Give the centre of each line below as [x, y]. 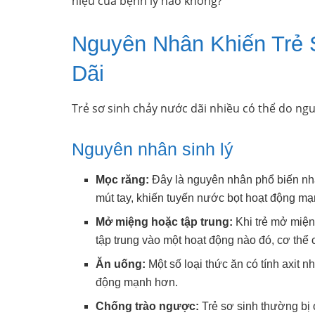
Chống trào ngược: [148, 306]
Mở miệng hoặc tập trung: [165, 221]
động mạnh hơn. [137, 282]
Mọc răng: [123, 179]
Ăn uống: [121, 264]
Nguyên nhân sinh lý [153, 149]
